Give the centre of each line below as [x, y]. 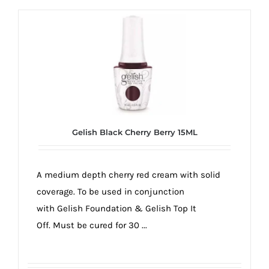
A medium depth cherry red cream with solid [128, 175]
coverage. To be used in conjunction [110, 192]
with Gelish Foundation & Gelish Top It [116, 209]
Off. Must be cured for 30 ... [92, 225]
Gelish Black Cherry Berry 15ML [134, 132]
